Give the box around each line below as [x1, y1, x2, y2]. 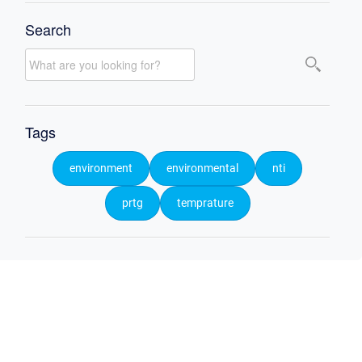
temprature [176, 196, 234, 211]
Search [25, 18, 72, 40]
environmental [166, 162, 238, 176]
